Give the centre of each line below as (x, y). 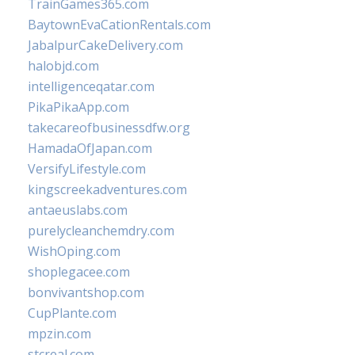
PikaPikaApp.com (78, 107)
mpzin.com (59, 334)
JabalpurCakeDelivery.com (105, 45)
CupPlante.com (72, 313)
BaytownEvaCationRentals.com (119, 25)
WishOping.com (74, 251)
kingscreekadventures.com (107, 189)
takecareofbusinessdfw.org (109, 128)
